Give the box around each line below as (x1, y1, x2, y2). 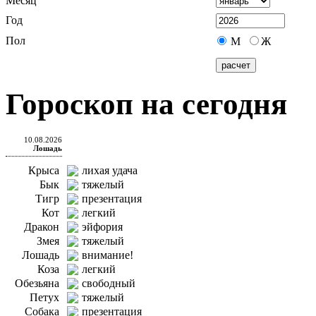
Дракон (24, 220, 59, 233)
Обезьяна (15, 276, 59, 289)
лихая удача (82, 164, 138, 176)
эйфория (82, 220, 123, 233)
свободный (82, 276, 135, 289)
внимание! (82, 248, 133, 261)
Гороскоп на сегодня (6, 87, 287, 121)
